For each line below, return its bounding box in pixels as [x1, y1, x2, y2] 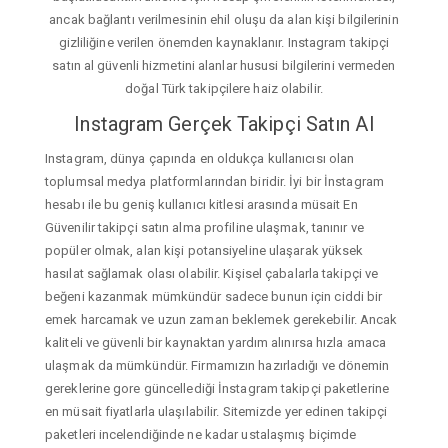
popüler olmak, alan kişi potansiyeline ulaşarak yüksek [45, 242, 364, 258]
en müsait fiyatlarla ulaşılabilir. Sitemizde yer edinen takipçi [45, 403, 388, 419]
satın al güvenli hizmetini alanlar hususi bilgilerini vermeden [52, 58, 396, 74]
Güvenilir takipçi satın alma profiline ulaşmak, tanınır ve [45, 219, 364, 235]
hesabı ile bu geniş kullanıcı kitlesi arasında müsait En [45, 196, 358, 212]
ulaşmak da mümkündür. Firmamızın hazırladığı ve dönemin [45, 357, 390, 373]
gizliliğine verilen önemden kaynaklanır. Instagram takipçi [58, 35, 390, 51]
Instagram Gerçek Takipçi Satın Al [74, 112, 374, 137]
